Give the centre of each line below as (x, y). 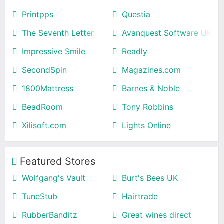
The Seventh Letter (58, 33)
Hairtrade (140, 196)
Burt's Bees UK (150, 178)
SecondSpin (44, 70)
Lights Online (146, 125)
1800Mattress (48, 88)
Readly (135, 51)
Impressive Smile (54, 51)
